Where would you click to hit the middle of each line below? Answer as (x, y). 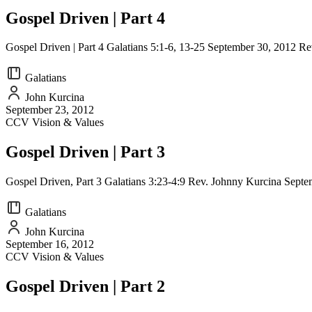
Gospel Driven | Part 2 (85, 287)
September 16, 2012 (50, 244)
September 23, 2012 (50, 110)
